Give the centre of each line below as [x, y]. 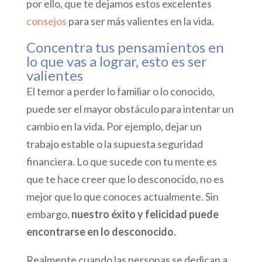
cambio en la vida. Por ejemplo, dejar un [114, 127]
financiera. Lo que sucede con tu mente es [121, 162]
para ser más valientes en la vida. [141, 21]
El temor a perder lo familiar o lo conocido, [120, 92]
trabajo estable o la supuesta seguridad [114, 144]
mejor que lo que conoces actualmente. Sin [122, 197]
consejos [47, 21]
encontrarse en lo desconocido [100, 232]
